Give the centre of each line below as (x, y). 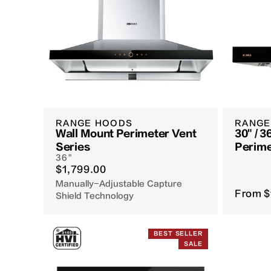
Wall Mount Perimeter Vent (126, 134)
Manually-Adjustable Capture (119, 184)
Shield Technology (95, 196)
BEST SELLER (178, 234)
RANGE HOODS (94, 123)
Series (73, 147)
